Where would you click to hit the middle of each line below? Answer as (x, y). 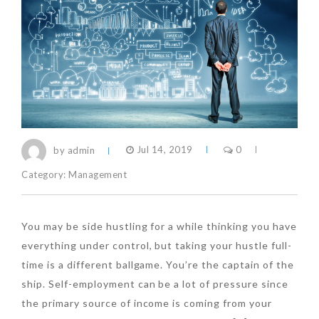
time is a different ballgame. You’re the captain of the (158, 264)
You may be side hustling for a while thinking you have (159, 226)
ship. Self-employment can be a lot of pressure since (155, 283)
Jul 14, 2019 (163, 150)
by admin (74, 150)
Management (98, 174)
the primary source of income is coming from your (147, 303)
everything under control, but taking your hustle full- (157, 245)
